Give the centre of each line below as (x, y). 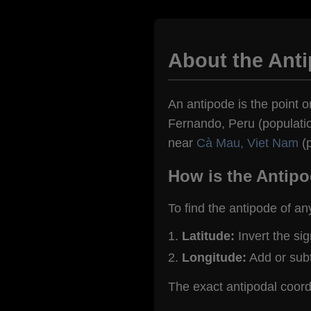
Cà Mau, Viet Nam (247, 143)
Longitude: (214, 257)
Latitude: (208, 236)
